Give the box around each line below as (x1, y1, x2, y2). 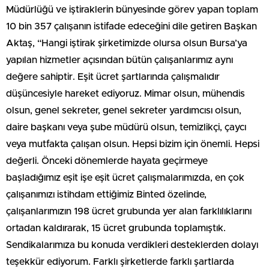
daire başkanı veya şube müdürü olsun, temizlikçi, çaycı (6, 122, 246, 133)
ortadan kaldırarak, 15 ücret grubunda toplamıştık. (6, 223, 226, 234)
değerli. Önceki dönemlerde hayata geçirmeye (6, 156, 208, 166)
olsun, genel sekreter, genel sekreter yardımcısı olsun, (6, 106, 241, 116)
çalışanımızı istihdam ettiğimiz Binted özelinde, (6, 190, 207, 200)
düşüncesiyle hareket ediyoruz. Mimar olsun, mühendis (6, 89, 245, 99)
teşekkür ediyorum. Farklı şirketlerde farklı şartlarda (6, 257, 234, 267)
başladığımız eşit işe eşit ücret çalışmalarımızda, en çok (6, 173, 244, 183)
